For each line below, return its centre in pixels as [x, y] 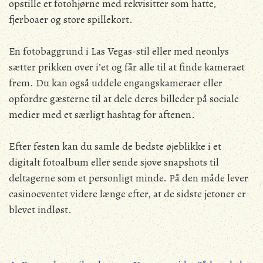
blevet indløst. [40, 209]
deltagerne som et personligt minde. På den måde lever [129, 178]
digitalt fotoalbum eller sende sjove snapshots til [114, 162]
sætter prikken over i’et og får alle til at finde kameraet [127, 67]
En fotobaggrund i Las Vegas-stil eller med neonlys [119, 51]
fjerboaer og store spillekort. [71, 19]
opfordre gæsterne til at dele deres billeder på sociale [124, 98]
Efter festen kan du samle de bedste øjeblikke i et [115, 146]
